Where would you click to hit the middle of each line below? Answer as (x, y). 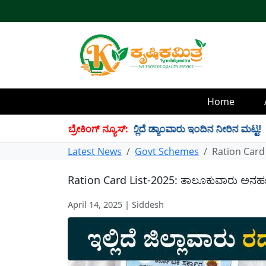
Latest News (95, 151)
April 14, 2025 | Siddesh (116, 204)
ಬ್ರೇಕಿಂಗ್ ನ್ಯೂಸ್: (98, 129)
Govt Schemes (167, 151)
